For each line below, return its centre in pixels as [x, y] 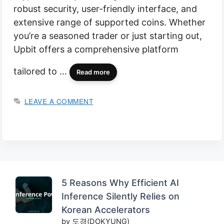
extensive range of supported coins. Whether [109, 22]
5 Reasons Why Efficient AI [120, 182]
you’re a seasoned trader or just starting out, [108, 36]
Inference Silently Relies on [120, 196]
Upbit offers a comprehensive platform [96, 49]
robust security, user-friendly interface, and [105, 9]
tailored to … [41, 71]
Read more [93, 72]
